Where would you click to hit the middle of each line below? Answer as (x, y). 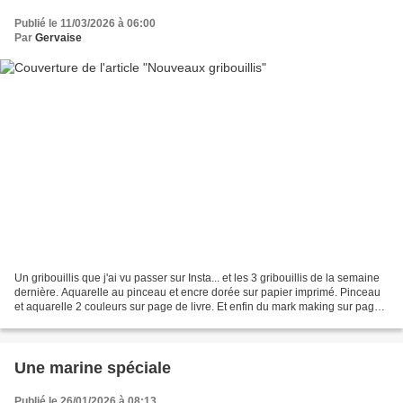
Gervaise (58, 37)
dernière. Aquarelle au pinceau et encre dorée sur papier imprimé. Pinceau (197, 293)
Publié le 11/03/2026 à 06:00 (85, 23)
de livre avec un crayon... (75, 322)
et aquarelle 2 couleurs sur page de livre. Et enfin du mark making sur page (197, 307)
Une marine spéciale (93, 368)
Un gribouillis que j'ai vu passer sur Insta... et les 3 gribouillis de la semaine (197, 278)
